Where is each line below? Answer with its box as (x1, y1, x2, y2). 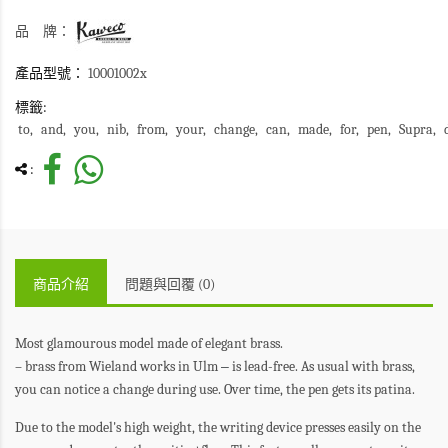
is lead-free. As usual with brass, (229, 358, 415, 376)
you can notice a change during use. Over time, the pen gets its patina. (15, 381, 415, 399)
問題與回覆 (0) (125, 276, 215, 294)
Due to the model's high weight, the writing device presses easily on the (15, 419, 421, 437)
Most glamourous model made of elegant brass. (15, 335, 283, 353)
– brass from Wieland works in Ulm (15, 358, 221, 376)
